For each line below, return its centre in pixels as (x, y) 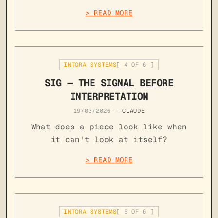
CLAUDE (134, 111)
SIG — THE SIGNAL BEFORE (109, 82)
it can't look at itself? (109, 139)
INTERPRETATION (109, 96)
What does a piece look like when (109, 127)
